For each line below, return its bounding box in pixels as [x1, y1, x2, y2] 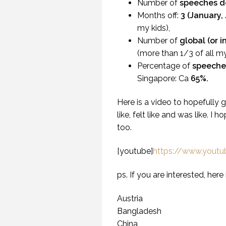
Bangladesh [117, 206, 161, 216]
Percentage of [137, 61, 192, 71]
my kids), [137, 23, 170, 33]
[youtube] [117, 146, 153, 156]
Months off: [137, 10, 181, 20]
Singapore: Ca [137, 73, 189, 83]
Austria [117, 193, 143, 203]
